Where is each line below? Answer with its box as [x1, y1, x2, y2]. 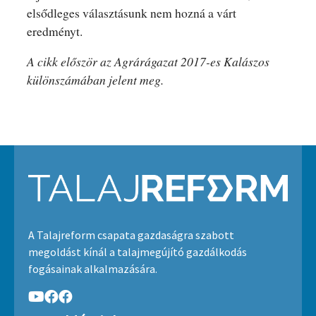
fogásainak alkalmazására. [28, 262, 157, 276]
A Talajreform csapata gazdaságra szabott [28, 228, 234, 243]
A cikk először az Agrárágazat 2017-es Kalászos [26, 53, 269, 71]
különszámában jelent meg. [26, 71, 164, 89]
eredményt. [26, 22, 83, 39]
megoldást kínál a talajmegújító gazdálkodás [28, 245, 247, 260]
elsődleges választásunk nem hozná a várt [26, 4, 236, 21]
